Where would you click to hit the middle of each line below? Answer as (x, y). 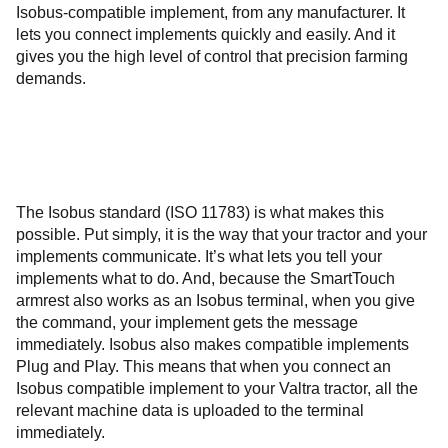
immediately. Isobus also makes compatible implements (212, 345)
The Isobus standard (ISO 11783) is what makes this (200, 213)
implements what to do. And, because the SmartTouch (205, 279)
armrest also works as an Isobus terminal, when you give (215, 301)
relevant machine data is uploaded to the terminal (190, 411)
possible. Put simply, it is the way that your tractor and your (221, 235)
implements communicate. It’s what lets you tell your (199, 257)
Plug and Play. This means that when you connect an (203, 367)
